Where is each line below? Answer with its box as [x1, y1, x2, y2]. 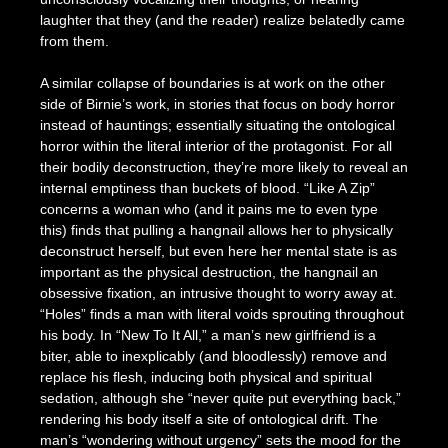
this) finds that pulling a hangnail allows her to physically [39, 222, 393, 239]
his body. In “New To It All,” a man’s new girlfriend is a [39, 327, 376, 344]
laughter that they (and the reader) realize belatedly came [39, 12, 405, 29]
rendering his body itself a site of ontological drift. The [39, 411, 378, 428]
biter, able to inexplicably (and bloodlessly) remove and [39, 348, 387, 365]
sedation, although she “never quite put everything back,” [39, 390, 401, 407]
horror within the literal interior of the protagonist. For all [39, 138, 392, 155]
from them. [39, 33, 113, 50]
